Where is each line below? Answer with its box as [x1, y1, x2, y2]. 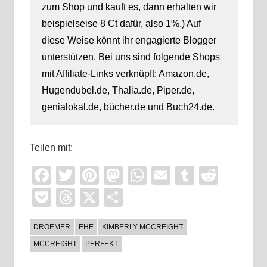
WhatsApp [146, 164, 235, 187]
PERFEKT [85, 239, 118, 248]
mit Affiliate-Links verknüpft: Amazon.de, [41, 69, 209, 79]
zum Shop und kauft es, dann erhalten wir [41, 2, 216, 13]
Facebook [51, 164, 136, 187]
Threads [74, 187, 146, 209]
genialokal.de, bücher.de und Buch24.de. [41, 102, 215, 113]
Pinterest [98, 164, 175, 187]
